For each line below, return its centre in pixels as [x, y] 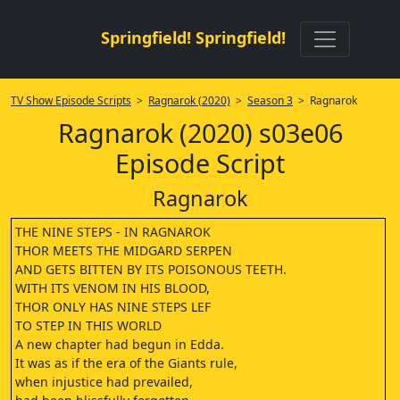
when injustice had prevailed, [104, 382]
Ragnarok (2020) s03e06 [200, 133]
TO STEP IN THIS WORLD [88, 325]
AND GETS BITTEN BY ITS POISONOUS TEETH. [151, 269]
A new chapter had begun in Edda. [120, 344]
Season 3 [270, 100]
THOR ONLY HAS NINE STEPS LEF [113, 307]
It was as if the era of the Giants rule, [126, 363]
